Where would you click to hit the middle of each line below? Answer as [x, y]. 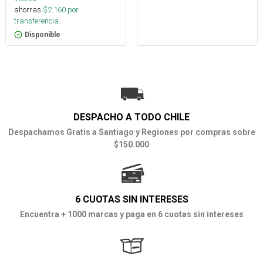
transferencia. [37, 21]
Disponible [43, 35]
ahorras [28, 10]
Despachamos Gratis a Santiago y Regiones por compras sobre [131, 132]
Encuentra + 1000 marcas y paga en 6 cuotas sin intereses [131, 215]
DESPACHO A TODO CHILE [131, 117]
